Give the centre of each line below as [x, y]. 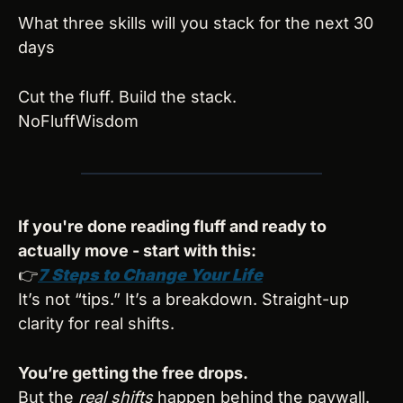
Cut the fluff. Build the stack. [127, 97]
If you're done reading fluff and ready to [172, 227]
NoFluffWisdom [78, 121]
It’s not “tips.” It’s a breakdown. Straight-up [184, 300]
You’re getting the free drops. [133, 373]
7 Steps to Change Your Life [150, 275]
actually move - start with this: [137, 251]
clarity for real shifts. [96, 324]
